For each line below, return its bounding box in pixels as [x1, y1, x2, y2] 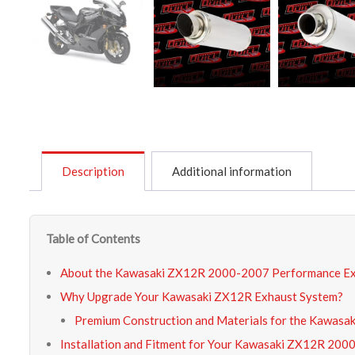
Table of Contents [46, 231, 140, 246]
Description [62, 163, 124, 178]
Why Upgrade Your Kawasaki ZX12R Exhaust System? [60, 288, 343, 303]
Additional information [172, 163, 292, 178]
